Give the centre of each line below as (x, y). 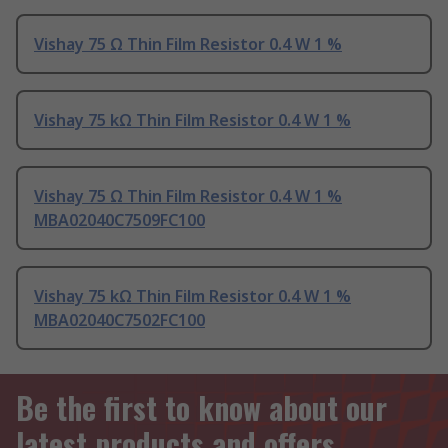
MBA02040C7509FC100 (119, 220)
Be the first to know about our (201, 408)
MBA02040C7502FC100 (119, 320)
